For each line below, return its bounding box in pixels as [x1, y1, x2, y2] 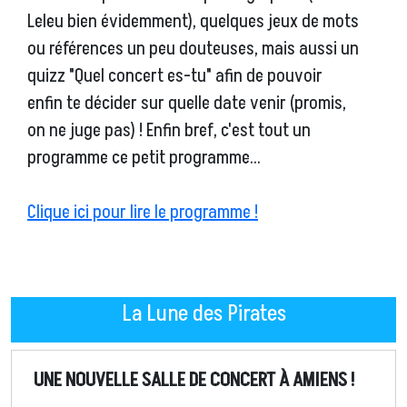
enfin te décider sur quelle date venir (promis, [27, 91, 346, 117]
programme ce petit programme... [27, 145, 261, 172]
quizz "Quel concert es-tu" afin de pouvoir [27, 64, 323, 90]
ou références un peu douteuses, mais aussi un [27, 36, 359, 63]
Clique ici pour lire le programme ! [27, 200, 258, 226]
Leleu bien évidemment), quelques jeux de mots [27, 9, 359, 35]
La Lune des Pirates [121, 298, 286, 331]
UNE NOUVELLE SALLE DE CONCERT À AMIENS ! [34, 366, 354, 394]
